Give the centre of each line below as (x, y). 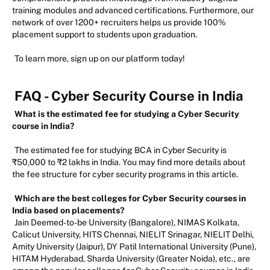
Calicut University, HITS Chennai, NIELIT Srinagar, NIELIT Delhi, (133, 235)
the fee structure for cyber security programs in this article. (126, 174)
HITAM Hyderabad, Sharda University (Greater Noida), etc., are (131, 259)
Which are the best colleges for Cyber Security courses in (130, 199)
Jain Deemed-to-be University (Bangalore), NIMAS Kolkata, (127, 223)
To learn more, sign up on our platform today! (100, 59)
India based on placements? (68, 211)
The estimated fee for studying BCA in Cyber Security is (121, 150)
